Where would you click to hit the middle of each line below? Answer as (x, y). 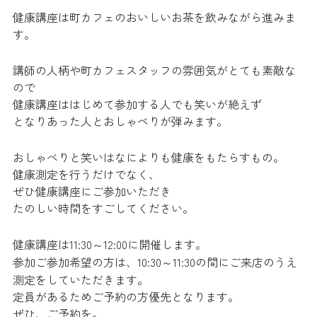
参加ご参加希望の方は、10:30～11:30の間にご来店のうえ (155, 261)
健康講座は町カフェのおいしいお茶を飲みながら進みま (154, 17)
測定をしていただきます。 (81, 279)
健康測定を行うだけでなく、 (86, 174)
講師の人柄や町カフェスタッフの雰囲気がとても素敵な (154, 70)
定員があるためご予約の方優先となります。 (126, 296)
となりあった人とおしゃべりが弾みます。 (120, 121)
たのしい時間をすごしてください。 (103, 208)
